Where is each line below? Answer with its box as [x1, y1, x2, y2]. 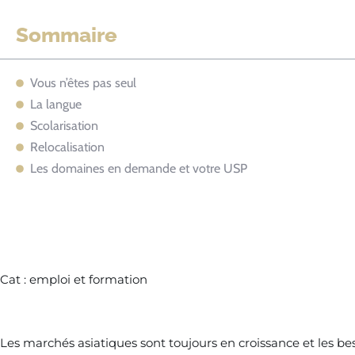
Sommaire [16, 23, 117, 48]
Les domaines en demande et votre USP [30, 161, 247, 177]
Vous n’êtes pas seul [30, 75, 136, 91]
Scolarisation [30, 118, 98, 134]
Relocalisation [30, 139, 105, 155]
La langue [30, 97, 85, 113]
